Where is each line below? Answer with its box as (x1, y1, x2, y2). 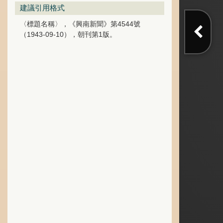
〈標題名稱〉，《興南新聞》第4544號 (20, 20, 140, 28)
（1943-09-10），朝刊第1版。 (20, 30, 116, 38)
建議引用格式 (20, 3, 65, 12)
